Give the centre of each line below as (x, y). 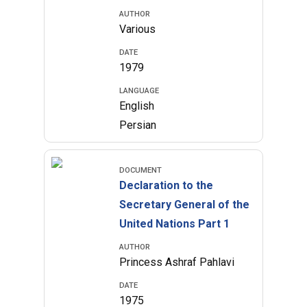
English (137, 106)
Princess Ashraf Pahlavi (177, 262)
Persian (138, 125)
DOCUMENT (141, 170)
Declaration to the (167, 185)
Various (138, 29)
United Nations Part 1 (175, 224)
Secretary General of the (185, 205)
